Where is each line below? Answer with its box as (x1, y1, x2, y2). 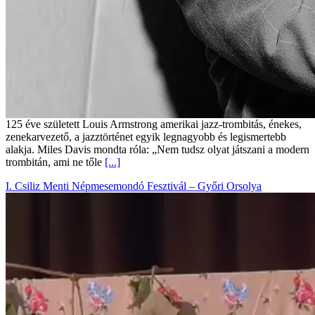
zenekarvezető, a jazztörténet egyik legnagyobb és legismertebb (6, 131, 286, 143)
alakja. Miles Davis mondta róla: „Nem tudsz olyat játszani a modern (6, 143, 309, 156)
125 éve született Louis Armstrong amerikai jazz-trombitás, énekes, (6, 118, 302, 131)
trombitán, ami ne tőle (6, 156, 105, 169)
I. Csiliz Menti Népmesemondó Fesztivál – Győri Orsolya (6, 180, 262, 193)
